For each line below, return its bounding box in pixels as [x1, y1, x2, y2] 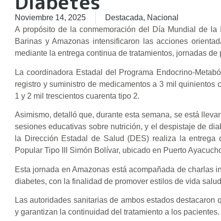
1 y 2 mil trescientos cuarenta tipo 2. [15, 91, 140, 100]
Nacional [147, 13, 179, 22]
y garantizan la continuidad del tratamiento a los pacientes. [15, 207, 220, 216]
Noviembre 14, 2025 [15, 13, 86, 22]
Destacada [105, 13, 143, 22]
